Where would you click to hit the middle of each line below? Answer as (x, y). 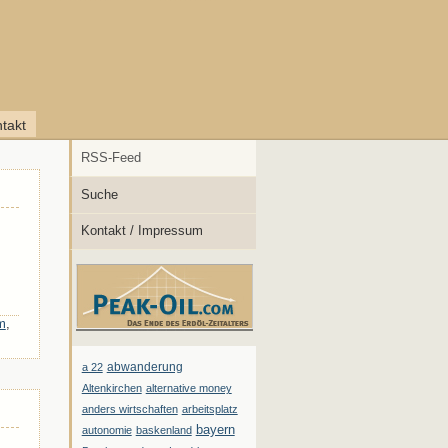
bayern (215, 430)
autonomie (106, 430)
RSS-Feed (111, 157)
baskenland (163, 430)
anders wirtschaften (129, 409)
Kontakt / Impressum (142, 231)
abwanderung (144, 367)
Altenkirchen (111, 388)
